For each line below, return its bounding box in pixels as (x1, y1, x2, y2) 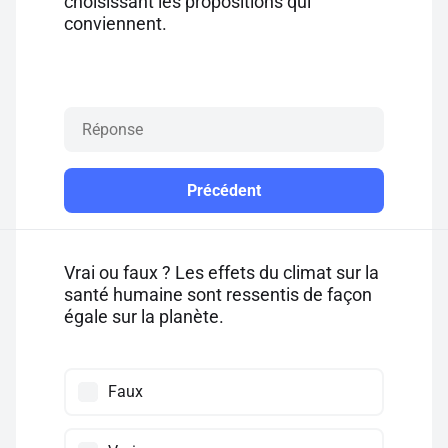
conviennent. (64, 13, 167, 34)
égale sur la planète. (64, 306, 224, 327)
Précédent (187, 181, 261, 200)
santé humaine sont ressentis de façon (64, 284, 372, 305)
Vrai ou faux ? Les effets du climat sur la (64, 262, 379, 283)
